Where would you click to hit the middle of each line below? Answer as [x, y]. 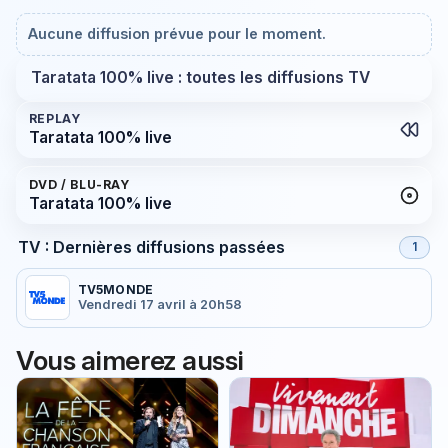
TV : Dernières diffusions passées [151, 246]
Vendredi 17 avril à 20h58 [159, 305]
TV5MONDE [115, 290]
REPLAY [54, 119]
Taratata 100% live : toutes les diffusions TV [200, 78]
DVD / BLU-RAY [79, 184]
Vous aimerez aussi [130, 360]
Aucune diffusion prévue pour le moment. [177, 34]
